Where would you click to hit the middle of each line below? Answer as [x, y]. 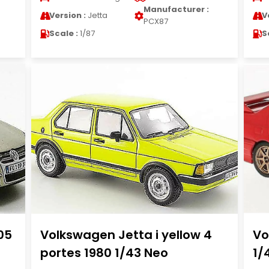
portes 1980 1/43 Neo [104, 253]
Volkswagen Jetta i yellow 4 [126, 235]
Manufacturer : [176, 9]
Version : [67, 15]
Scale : [63, 33]
